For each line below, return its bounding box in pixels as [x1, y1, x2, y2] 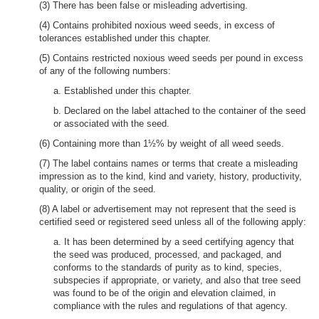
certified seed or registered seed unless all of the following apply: [39, 216, 306, 227]
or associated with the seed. [53, 118, 169, 129]
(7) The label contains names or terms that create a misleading [39, 158, 298, 169]
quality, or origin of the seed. [39, 184, 156, 194]
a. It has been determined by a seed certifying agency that [53, 236, 294, 247]
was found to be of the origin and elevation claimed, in [53, 288, 276, 298]
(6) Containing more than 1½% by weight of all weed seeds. [39, 138, 284, 149]
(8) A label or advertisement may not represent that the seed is [39, 204, 296, 214]
